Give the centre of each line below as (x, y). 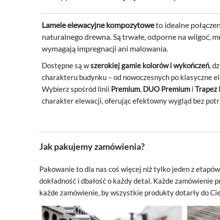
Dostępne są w (65, 66)
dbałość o (96, 181)
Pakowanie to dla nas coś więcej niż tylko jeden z (117, 169)
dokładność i (59, 181)
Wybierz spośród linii (76, 89)
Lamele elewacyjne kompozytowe (98, 25)
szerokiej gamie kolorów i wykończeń (150, 66)
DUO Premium (166, 89)
